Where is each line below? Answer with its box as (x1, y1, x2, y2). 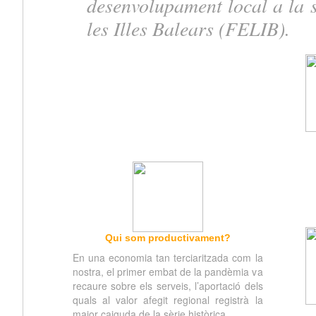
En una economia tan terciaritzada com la (72, 250, 263, 265)
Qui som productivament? (104, 232, 231, 243)
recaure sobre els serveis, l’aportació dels (72, 279, 263, 293)
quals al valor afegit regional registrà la (72, 293, 263, 307)
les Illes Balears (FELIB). (86, 15, 290, 42)
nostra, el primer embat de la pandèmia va (72, 265, 263, 279)
